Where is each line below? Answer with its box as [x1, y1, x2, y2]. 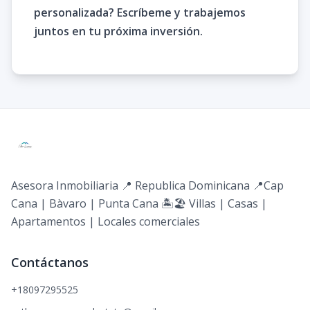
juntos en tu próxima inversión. [34, 24, 203, 39]
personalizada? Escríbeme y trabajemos [34, 5, 246, 21]
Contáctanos [11, 254, 89, 271]
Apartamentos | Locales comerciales [11, 214, 200, 230]
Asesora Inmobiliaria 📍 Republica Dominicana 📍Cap [11, 178, 284, 194]
